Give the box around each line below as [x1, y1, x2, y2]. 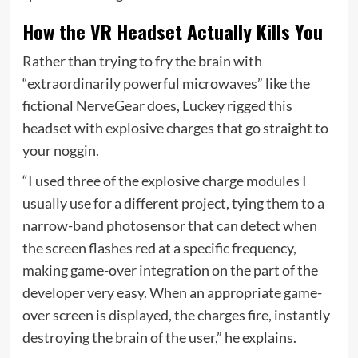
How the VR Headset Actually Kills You [22, 16, 323, 46]
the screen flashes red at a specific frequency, [22, 238, 296, 257]
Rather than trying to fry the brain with [22, 51, 262, 70]
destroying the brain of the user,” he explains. [22, 328, 296, 346]
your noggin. [22, 141, 99, 159]
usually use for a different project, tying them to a [22, 193, 324, 212]
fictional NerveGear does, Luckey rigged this [22, 96, 292, 114]
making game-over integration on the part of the [22, 261, 318, 279]
